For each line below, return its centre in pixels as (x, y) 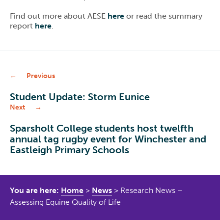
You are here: (35, 190)
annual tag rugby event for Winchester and (108, 139)
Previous (41, 76)
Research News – (151, 190)
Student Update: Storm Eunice (80, 96)
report (22, 26)
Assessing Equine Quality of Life (65, 202)
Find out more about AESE (59, 16)
